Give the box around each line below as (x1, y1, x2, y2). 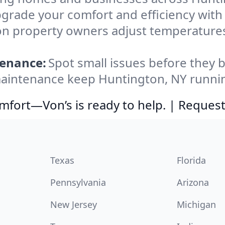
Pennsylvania (50, 176, 106, 188)
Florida (177, 154, 206, 166)
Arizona (177, 176, 209, 188)
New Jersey (50, 198, 97, 210)
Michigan (177, 198, 216, 210)
